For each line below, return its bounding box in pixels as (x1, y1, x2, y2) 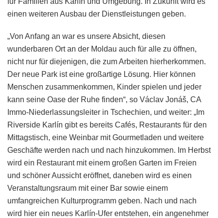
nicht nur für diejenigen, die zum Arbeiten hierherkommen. (7, 57, 206, 66)
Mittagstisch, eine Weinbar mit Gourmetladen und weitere (7, 133, 204, 142)
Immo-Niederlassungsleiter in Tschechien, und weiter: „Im (7, 108, 204, 116)
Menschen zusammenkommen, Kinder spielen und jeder (7, 82, 201, 91)
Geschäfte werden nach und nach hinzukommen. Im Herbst (7, 145, 211, 154)
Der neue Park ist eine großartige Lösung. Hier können (7, 70, 196, 78)
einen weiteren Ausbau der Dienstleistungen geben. (7, 9, 186, 18)
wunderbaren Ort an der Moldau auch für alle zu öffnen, (7, 44, 197, 53)
